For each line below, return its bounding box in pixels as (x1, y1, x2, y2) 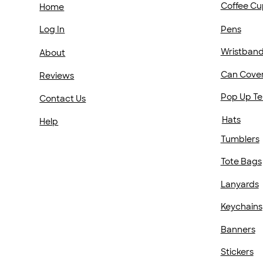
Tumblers (220, 134, 259, 145)
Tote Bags (220, 156, 262, 167)
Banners (220, 224, 255, 235)
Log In (39, 24, 65, 35)
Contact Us (39, 93, 86, 104)
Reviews (39, 70, 75, 81)
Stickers (220, 246, 254, 257)
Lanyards (220, 178, 259, 190)
